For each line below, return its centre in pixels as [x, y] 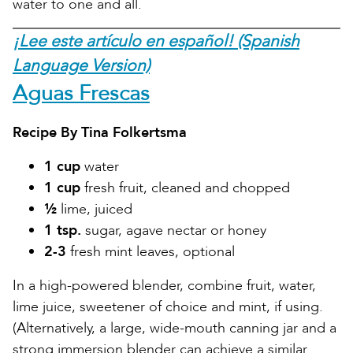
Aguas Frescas [81, 93]
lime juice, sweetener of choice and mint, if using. [168, 307]
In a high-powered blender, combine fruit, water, [164, 285]
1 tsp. [63, 230]
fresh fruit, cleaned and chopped [185, 188]
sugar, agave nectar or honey [174, 230]
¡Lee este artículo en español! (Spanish [156, 41]
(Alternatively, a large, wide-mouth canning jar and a [175, 328]
